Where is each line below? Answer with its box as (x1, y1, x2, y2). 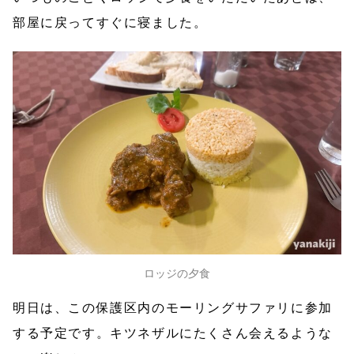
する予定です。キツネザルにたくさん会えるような (13, 326, 333, 340)
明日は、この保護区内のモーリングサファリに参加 (13, 300, 333, 314)
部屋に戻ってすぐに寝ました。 (13, 15, 208, 29)
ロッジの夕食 (144, 265, 210, 280)
